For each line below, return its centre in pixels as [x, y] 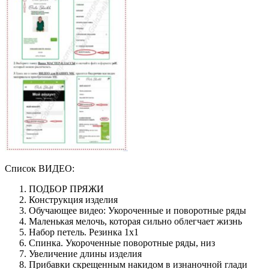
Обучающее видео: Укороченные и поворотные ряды [138, 210]
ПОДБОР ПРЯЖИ [66, 189]
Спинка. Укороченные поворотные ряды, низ [122, 243]
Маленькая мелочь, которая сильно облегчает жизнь [135, 221]
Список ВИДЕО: [40, 168]
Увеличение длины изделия [85, 253]
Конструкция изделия [73, 199]
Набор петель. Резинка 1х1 [84, 232]
